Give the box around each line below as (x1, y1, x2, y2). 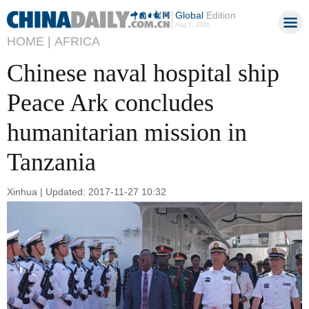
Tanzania (7, 148, 96, 176)
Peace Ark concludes (7, 89, 214, 117)
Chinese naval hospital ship (7, 59, 279, 87)
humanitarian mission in (7, 119, 247, 146)
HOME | (7, 34, 51, 48)
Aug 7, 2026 (175, 21, 210, 28)
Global (175, 10, 203, 21)
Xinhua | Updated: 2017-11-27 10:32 (7, 186, 166, 197)
